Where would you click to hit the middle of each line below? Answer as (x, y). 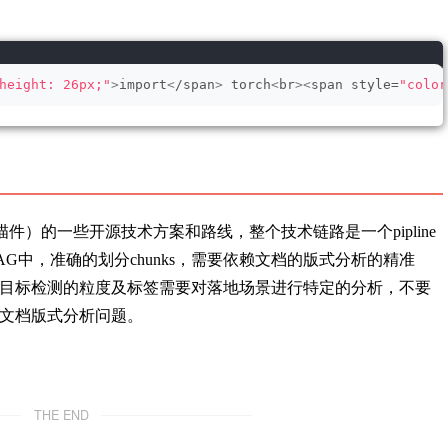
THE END (61, 415)
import (143, 84)
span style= (355, 84)
